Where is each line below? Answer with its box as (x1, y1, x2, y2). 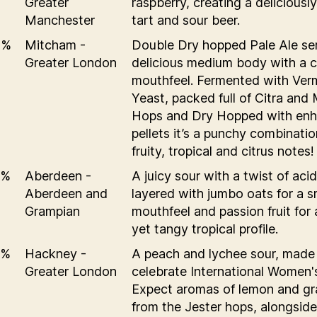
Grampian (25, 203, 80, 219)
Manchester (25, 12, 95, 28)
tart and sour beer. (132, 12, 240, 28)
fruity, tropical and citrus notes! (132, 143, 314, 158)
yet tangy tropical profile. (132, 221, 278, 236)
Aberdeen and (25, 185, 108, 201)
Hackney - (25, 246, 86, 261)
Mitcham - (25, 37, 86, 52)
